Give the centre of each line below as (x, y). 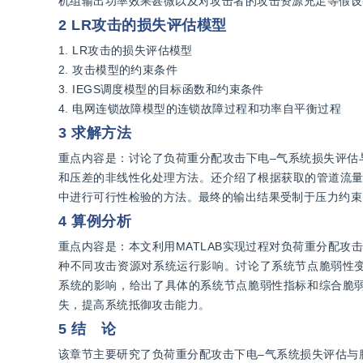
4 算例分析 (95, 221)
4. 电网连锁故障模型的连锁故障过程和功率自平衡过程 (200, 109)
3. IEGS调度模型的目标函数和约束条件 (161, 89)
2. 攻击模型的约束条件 (118, 70)
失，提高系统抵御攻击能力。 (135, 305)
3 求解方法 (95, 133)
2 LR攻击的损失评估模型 (143, 25)
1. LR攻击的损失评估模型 (126, 50)
